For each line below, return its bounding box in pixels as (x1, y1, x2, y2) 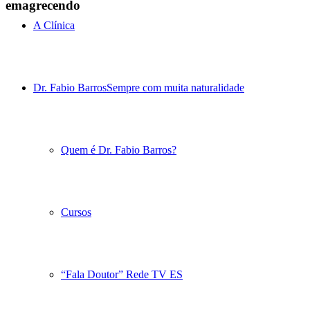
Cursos (61, 206, 91, 218)
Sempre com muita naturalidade (107, 82, 244, 93)
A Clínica (33, 19, 75, 31)
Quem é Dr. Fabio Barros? (61, 144, 176, 156)
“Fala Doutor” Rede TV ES (61, 268, 183, 280)
